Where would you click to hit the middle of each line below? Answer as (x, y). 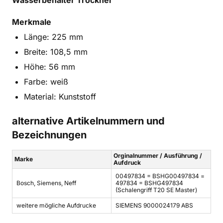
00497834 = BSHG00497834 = (160, 176)
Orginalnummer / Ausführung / (158, 155)
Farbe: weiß (46, 81)
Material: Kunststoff (60, 96)
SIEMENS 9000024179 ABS (154, 205)
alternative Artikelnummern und (88, 121)
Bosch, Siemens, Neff (46, 183)
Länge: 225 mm (54, 37)
